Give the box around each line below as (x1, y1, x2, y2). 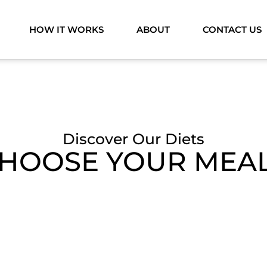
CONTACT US (202, 24, 262, 35)
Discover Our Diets (63, 129, 204, 148)
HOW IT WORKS (29, 24, 104, 35)
